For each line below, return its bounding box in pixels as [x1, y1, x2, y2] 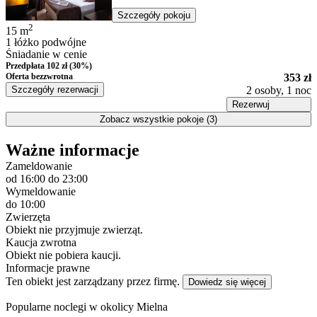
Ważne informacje [6, 140, 139, 159]
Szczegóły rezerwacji [11, 84, 98, 95]
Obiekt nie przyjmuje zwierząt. [6, 223, 143, 236]
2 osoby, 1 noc [246, 84, 311, 96]
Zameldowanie [6, 159, 72, 172]
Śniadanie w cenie [6, 48, 87, 60]
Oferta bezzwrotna [6, 71, 73, 81]
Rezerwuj [232, 99, 270, 110]
